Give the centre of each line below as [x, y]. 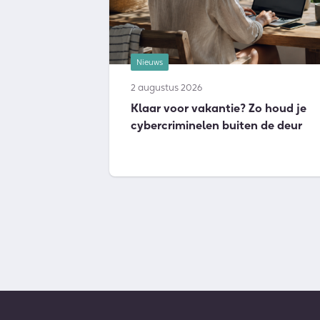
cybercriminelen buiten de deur [217, 125]
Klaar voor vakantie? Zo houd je [219, 108]
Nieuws [150, 62]
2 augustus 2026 [167, 87]
